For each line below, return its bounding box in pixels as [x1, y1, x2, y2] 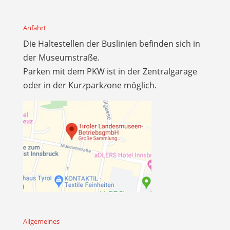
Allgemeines [23, 217, 60, 226]
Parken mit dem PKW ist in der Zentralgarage [23, 66, 197, 78]
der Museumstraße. [23, 52, 100, 64]
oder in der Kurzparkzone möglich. [23, 80, 157, 91]
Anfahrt [23, 23, 46, 33]
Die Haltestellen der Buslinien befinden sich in [23, 38, 200, 50]
